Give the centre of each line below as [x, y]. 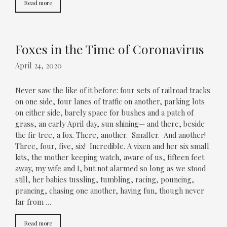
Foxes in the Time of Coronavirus [110, 49]
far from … [33, 202]
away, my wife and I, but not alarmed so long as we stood [110, 169]
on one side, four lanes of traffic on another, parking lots [110, 102]
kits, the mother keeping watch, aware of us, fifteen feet [110, 158]
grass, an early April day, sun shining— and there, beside [110, 124]
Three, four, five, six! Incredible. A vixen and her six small [112, 146]
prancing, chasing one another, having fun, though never [110, 191]
